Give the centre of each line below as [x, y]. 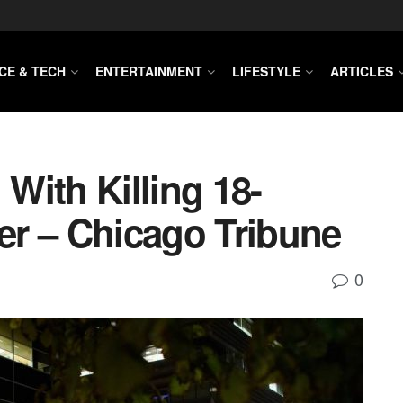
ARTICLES [362, 71]
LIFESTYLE [266, 71]
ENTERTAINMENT [149, 71]
